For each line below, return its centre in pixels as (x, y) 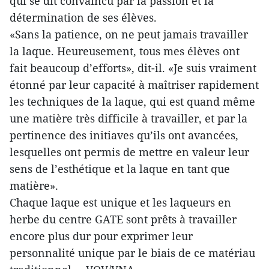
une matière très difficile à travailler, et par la (128, 118)
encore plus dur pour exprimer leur (101, 236)
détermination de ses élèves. (83, 17)
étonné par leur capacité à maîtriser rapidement (134, 85)
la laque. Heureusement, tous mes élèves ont (125, 51)
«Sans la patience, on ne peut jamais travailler (129, 34)
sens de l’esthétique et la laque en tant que (120, 169)
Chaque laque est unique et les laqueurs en (120, 202)
